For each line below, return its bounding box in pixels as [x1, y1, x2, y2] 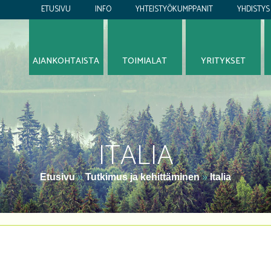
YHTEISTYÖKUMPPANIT [135, 3, 213, 16]
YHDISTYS [237, 3, 270, 16]
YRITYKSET [201, 54, 246, 68]
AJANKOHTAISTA [33, 54, 100, 68]
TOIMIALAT [122, 54, 168, 68]
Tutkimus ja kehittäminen [85, 172, 200, 182]
